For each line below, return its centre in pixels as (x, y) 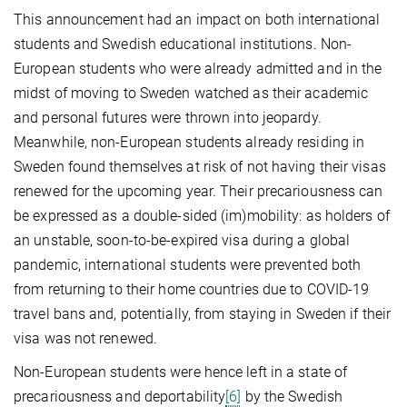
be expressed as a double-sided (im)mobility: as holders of (202, 215)
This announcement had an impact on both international (197, 19)
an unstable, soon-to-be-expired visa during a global (182, 240)
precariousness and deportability (120, 396)
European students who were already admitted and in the (198, 68)
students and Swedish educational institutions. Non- (183, 44)
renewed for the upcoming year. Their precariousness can (199, 191)
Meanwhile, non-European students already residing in (189, 142)
